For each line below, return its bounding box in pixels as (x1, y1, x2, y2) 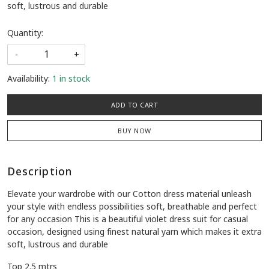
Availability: (7, 73, 50, 85)
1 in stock (52, 73, 90, 85)
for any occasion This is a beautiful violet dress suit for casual (7, 213, 248, 225)
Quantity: (7, 27, 43, 39)
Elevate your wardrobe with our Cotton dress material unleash (7, 188, 252, 200)
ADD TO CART (110, 100, 159, 110)
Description (7, 164, 72, 179)
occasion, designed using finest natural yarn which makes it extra (7, 226, 262, 238)
